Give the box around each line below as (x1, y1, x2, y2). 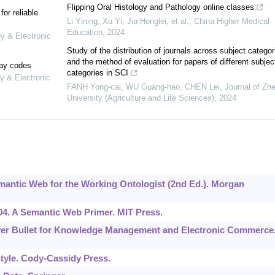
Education (66, 28, 103, 37)
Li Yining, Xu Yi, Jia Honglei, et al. (66, 17, 189, 26)
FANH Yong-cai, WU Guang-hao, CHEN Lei (66, 82, 220, 92)
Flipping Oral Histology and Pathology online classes (66, 2, 254, 12)
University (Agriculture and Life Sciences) (66, 93, 214, 103)
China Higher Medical (193, 17, 269, 26)
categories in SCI (66, 68, 128, 78)
